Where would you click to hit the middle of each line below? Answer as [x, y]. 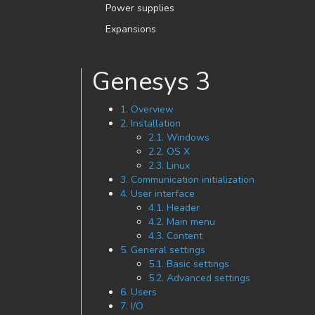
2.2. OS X [169, 152]
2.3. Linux [169, 166]
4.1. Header [174, 208]
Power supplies [140, 8]
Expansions [131, 29]
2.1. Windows [179, 137]
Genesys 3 [152, 82]
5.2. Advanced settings [199, 278]
